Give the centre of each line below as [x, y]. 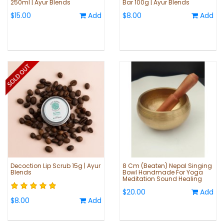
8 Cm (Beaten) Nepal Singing [167, 166]
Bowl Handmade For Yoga [163, 172]
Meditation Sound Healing [162, 179]
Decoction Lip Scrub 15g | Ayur [55, 166]
